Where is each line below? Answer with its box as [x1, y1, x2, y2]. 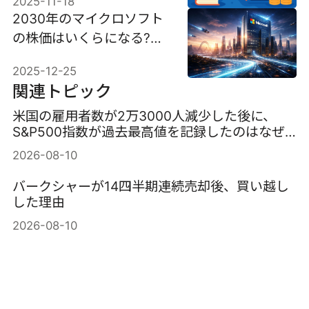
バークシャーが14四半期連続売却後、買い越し [12, 178, 289, 195]
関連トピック [12, 81, 112, 102]
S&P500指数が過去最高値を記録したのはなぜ [12, 123, 285, 141]
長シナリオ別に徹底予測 [12, 49, 157, 66]
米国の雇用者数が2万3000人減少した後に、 [12, 108, 276, 125]
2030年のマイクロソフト [12, 10, 163, 28]
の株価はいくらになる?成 [12, 30, 163, 47]
